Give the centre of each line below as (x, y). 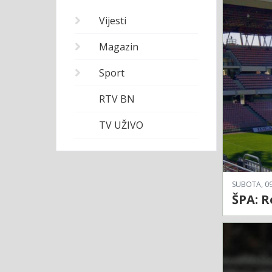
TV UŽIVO (121, 125)
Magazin (119, 47)
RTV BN (117, 99)
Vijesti (113, 21)
